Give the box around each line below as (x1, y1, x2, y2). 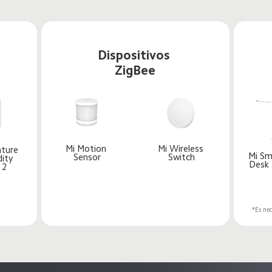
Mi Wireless (157, 144, 206, 154)
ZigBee (115, 64, 156, 77)
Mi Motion (66, 144, 109, 154)
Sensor (73, 153, 101, 162)
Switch (168, 153, 195, 162)
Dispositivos (97, 49, 173, 62)
